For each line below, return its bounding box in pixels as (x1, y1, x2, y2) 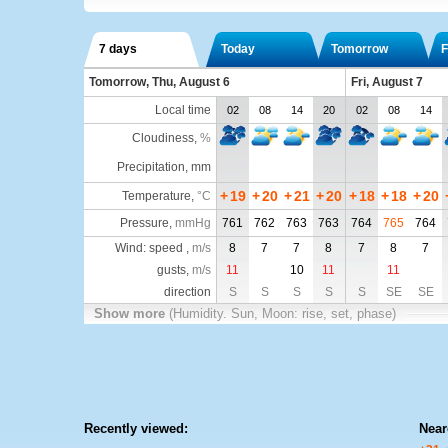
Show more (93, 306, 169, 321)
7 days (98, 42, 137, 56)
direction (163, 285, 211, 299)
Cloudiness (131, 131, 194, 145)
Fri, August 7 (350, 75, 423, 89)
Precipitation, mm (116, 160, 211, 174)
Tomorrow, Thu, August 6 (88, 75, 230, 89)
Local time (154, 103, 211, 117)
